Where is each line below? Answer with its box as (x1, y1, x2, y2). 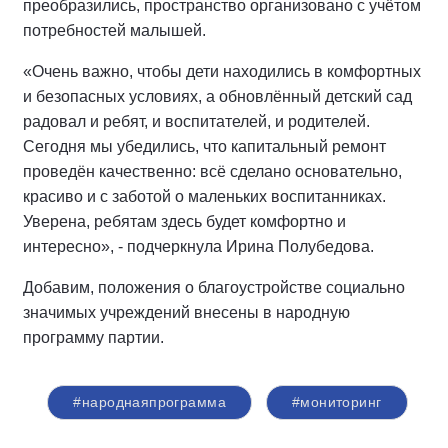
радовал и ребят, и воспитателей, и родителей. (23, 113, 370, 130)
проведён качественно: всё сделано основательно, (23, 163, 402, 180)
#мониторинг (291, 394, 382, 410)
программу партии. (23, 329, 164, 346)
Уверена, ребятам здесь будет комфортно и (23, 213, 346, 230)
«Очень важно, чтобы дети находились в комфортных (23, 63, 421, 80)
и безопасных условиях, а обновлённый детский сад (23, 88, 412, 105)
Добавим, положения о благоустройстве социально (23, 279, 405, 296)
